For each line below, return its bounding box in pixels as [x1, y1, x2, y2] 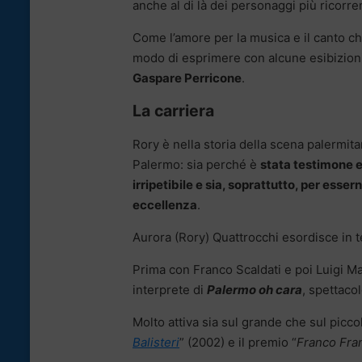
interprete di [133, 282, 207, 298]
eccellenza [133, 197, 197, 213]
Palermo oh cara [207, 282, 302, 298]
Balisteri [133, 335, 179, 351]
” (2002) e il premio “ [179, 335, 297, 351]
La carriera [133, 101, 214, 121]
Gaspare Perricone [133, 70, 242, 86]
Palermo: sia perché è [133, 157, 260, 173]
